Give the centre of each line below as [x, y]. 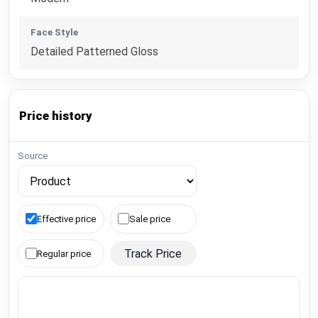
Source [33, 156]
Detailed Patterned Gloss [95, 51]
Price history [56, 115]
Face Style [55, 32]
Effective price [67, 219]
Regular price [64, 253]
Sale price [150, 219]
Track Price [153, 253]
